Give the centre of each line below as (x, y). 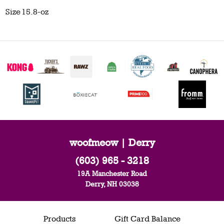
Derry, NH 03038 (112, 183)
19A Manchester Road (112, 173)
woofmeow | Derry (112, 142)
